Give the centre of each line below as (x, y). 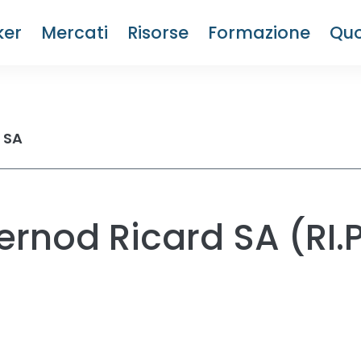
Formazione (259, 32)
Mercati (75, 32)
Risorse (158, 32)
